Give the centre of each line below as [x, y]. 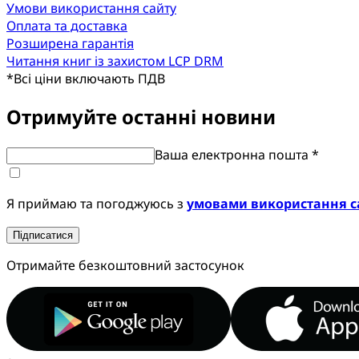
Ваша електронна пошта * [237, 155]
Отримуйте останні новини [141, 117]
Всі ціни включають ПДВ [89, 79]
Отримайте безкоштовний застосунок [125, 266]
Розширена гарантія [70, 44]
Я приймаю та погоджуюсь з [97, 204]
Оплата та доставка [67, 26]
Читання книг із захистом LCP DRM [115, 61]
